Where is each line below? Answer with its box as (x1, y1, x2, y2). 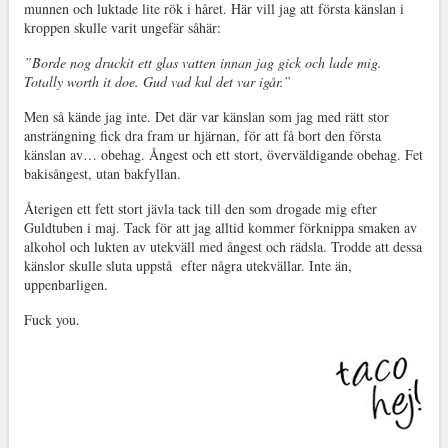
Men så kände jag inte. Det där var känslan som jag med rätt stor (23, 106, 389, 126)
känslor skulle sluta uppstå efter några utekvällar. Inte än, (23, 255, 352, 275)
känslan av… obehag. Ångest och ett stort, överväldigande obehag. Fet (23, 144, 423, 164)
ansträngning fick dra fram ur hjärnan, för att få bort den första (23, 125, 381, 145)
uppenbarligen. (23, 274, 108, 294)
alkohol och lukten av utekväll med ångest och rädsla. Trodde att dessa (23, 236, 422, 256)
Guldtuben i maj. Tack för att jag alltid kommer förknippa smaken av (23, 217, 417, 237)
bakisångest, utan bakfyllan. (23, 163, 181, 183)
